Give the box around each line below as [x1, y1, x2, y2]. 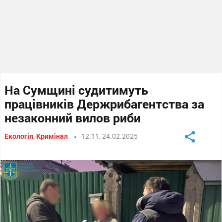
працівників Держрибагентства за [4, 96, 205, 112]
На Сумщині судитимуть [4, 82, 149, 98]
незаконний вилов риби [4, 110, 141, 126]
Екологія [4, 131, 34, 141]
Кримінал [36, 131, 68, 141]
